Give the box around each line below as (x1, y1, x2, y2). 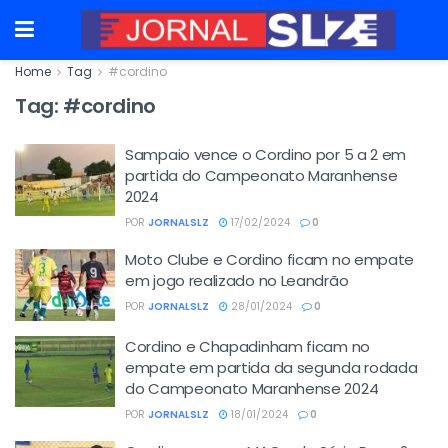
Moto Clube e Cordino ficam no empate (125, 249, 415, 270)
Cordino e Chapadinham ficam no (125, 335, 370, 357)
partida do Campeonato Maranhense (125, 165, 398, 186)
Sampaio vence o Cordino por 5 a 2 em (125, 144, 407, 165)
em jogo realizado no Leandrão (125, 270, 349, 291)
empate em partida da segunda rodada (125, 356, 418, 378)
